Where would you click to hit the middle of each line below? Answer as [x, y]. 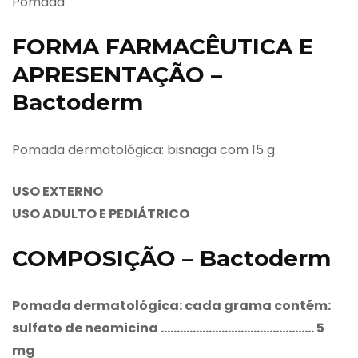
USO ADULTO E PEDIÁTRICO [101, 213]
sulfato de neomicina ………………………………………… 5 [168, 328]
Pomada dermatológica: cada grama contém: [171, 305]
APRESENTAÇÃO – [117, 74]
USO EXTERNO [58, 191]
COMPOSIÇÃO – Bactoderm [171, 258]
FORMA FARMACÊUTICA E [163, 46]
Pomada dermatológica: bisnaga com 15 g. [145, 149]
